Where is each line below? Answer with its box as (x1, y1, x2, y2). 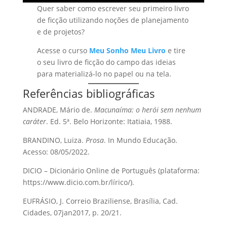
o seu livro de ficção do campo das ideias (37, 57, 176, 67)
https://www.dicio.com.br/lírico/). (22, 177, 136, 187)
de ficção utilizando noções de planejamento (37, 15, 189, 25)
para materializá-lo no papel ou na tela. (37, 69, 172, 79)
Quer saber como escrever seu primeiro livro (37, 4, 190, 14)
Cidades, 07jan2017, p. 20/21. (22, 208, 122, 218)
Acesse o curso (37, 46, 90, 56)
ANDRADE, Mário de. (22, 105, 94, 115)
